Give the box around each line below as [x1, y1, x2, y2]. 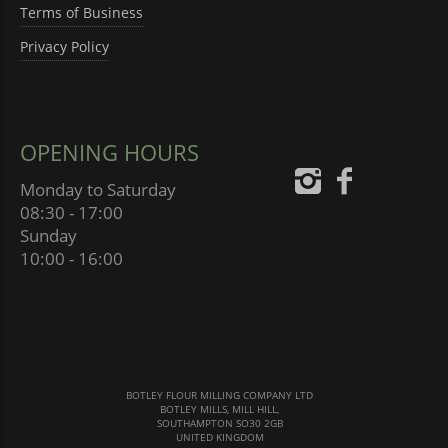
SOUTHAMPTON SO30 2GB [156, 415, 283, 430]
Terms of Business [20, 2, 143, 22]
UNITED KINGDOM [175, 429, 264, 444]
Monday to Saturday [20, 177, 176, 201]
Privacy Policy [20, 36, 109, 56]
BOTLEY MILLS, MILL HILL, [160, 401, 280, 416]
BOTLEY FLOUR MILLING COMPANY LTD [126, 387, 314, 402]
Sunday [20, 223, 77, 247]
